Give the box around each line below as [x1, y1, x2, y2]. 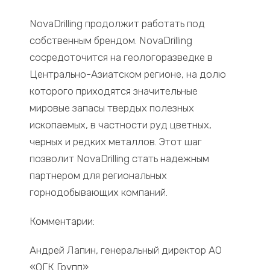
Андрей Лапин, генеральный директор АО [30, 244, 222, 257]
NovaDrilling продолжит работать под [30, 17, 206, 30]
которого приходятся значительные [30, 85, 198, 98]
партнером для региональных [30, 169, 168, 182]
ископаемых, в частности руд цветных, [30, 119, 212, 131]
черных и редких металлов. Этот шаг [30, 136, 202, 148]
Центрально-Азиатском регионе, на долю [30, 68, 227, 81]
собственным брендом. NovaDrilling [30, 34, 193, 47]
